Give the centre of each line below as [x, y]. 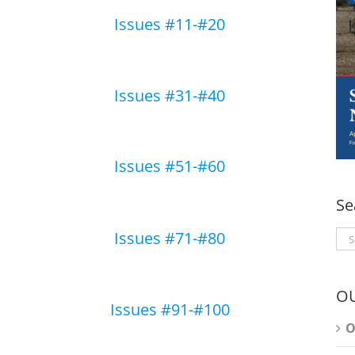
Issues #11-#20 [170, 24]
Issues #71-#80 [170, 238]
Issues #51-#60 [170, 166]
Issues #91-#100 [170, 309]
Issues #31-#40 [170, 95]
